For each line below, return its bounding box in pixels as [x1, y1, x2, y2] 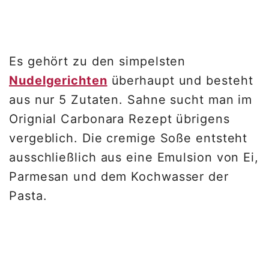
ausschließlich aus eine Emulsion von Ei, [9, 150, 259, 165]
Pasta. [9, 189, 52, 204]
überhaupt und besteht [107, 73, 253, 88]
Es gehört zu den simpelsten [9, 54, 186, 69]
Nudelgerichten [9, 73, 107, 88]
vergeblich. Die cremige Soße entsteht [9, 131, 248, 146]
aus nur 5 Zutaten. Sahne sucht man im [9, 92, 253, 107]
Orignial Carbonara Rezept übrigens [9, 112, 230, 127]
